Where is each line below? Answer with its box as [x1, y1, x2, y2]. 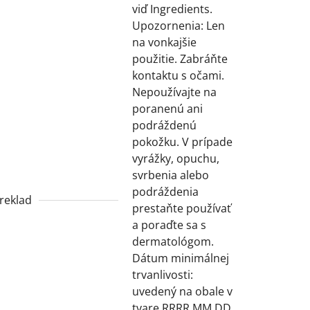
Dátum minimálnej [131, 250, 229, 266]
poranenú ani [131, 100, 203, 116]
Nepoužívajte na [131, 84, 217, 100]
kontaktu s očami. [131, 67, 224, 83]
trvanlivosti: [131, 266, 193, 282]
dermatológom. [131, 233, 214, 249]
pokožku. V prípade [131, 134, 232, 149]
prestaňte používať [131, 200, 231, 216]
